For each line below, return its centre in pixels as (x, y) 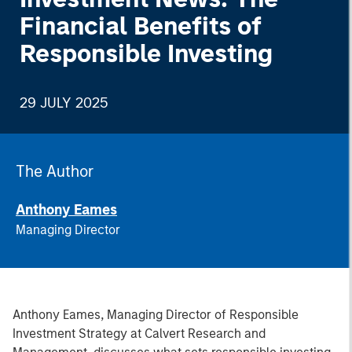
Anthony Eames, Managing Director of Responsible (156, 314)
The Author (55, 171)
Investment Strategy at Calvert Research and (139, 333)
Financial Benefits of (141, 26)
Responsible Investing (146, 53)
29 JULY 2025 (64, 103)
